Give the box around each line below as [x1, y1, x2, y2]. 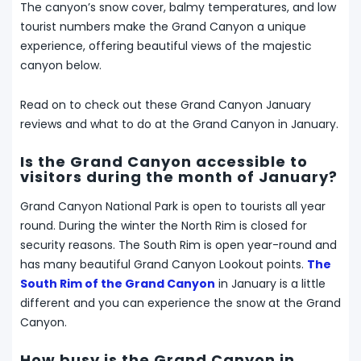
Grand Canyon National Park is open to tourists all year [20, 197, 326, 214]
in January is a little [215, 275, 326, 292]
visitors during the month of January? [20, 166, 338, 187]
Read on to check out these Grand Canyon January [20, 96, 311, 113]
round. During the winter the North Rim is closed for [20, 217, 307, 234]
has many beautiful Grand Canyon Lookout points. [20, 255, 307, 272]
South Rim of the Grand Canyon [20, 275, 215, 292]
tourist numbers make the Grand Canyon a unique [20, 18, 306, 35]
